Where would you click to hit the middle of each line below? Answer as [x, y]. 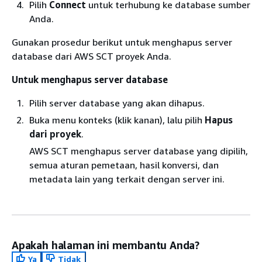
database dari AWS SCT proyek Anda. [92, 56]
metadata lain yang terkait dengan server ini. [127, 179]
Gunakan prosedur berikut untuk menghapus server [122, 42]
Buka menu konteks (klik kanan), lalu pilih [117, 120]
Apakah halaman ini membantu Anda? [106, 245]
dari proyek [55, 134]
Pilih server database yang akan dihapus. [117, 103]
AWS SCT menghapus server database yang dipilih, [139, 151]
